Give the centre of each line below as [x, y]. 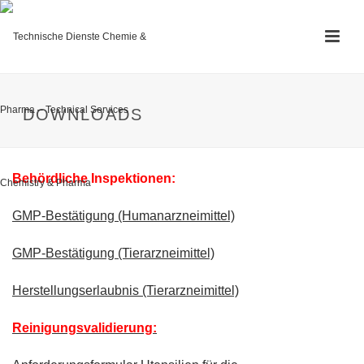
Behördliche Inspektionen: [94, 178]
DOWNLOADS [83, 115]
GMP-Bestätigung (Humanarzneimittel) [123, 216]
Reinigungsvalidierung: [84, 328]
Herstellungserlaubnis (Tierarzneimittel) [126, 290]
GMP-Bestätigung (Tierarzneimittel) [113, 253]
